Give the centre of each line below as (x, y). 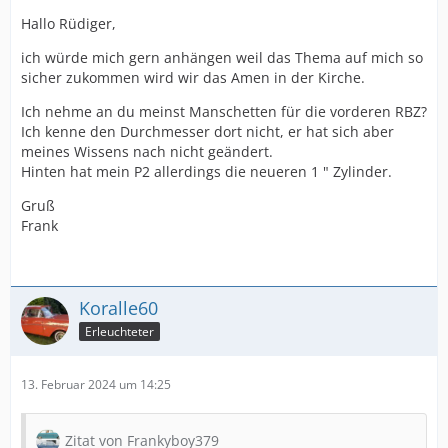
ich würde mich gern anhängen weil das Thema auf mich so (222, 58)
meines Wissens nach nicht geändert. (147, 152)
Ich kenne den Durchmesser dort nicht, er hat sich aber (207, 132)
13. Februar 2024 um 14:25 (96, 385)
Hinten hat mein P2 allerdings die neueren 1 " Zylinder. (206, 172)
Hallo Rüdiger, (68, 24)
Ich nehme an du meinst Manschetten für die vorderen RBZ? (224, 112)
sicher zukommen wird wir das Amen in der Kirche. (193, 78)
